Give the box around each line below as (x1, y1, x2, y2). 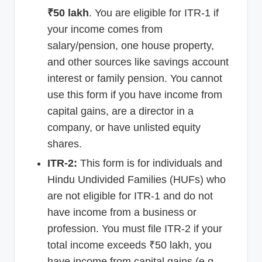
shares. (47, 137, 82, 150)
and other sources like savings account (47, 56, 229, 68)
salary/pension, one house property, (47, 39, 214, 51)
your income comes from (47, 23, 163, 35)
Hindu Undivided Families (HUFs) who (47, 173, 226, 185)
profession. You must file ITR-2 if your (47, 222, 222, 235)
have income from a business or (47, 206, 196, 218)
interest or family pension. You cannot (47, 72, 222, 84)
